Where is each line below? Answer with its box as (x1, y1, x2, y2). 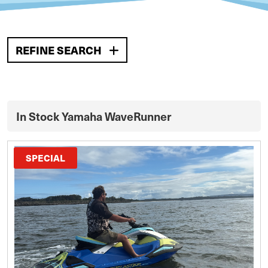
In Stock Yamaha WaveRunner (16, 108, 171, 124)
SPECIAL (26, 151, 65, 165)
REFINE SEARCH (16, 42, 104, 58)
